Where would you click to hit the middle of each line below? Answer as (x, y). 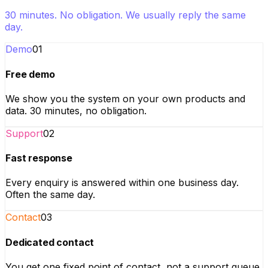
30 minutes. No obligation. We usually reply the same (125, 15)
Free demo (30, 74)
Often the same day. (50, 195)
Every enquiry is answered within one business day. (122, 183)
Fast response (39, 158)
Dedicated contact (50, 242)
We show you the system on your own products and (125, 98)
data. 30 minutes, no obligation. (76, 110)
